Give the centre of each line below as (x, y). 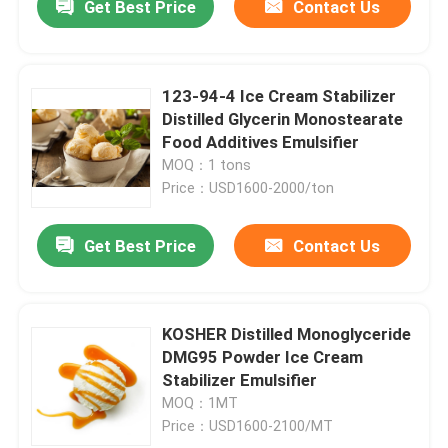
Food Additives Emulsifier (261, 141)
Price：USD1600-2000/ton (248, 187)
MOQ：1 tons (207, 164)
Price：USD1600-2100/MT (248, 426)
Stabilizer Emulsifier (240, 380)
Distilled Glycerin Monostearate (283, 118)
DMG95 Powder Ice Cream (263, 357)
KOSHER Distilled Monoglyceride (287, 334)
